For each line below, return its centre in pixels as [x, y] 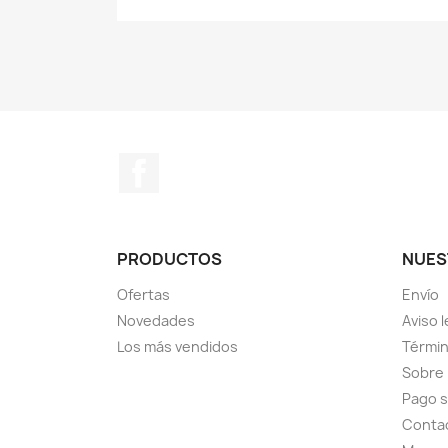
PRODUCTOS [169, 258]
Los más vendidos [177, 346]
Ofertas [143, 294]
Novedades [156, 320]
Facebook [196, 162]
